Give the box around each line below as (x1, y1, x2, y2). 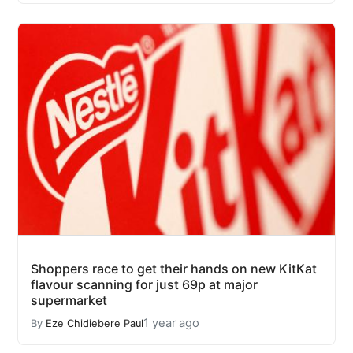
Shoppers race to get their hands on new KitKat (31, 261, 317, 277)
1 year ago (143, 316, 199, 331)
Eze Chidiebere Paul (46, 317, 143, 329)
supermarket (31, 292, 107, 309)
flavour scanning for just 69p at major (31, 277, 258, 293)
